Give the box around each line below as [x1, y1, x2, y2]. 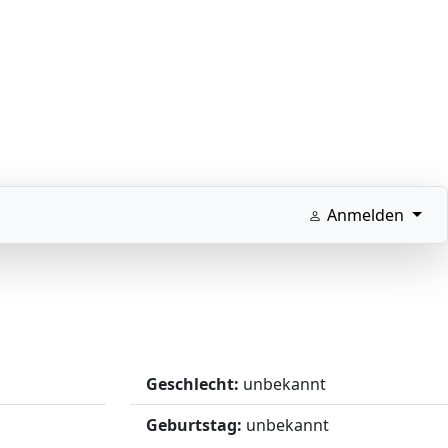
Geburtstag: [146, 413, 242, 436]
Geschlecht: [146, 372, 239, 395]
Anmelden [327, 203, 405, 226]
